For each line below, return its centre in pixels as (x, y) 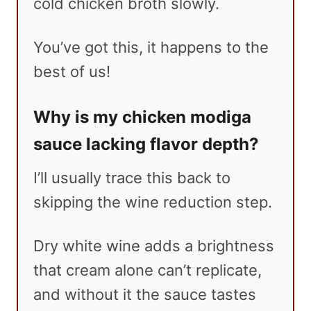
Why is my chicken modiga (142, 117)
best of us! (72, 72)
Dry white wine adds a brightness (154, 246)
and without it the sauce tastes (145, 295)
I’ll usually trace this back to (132, 178)
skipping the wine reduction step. (153, 202)
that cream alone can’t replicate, (148, 270)
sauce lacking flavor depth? (146, 144)
